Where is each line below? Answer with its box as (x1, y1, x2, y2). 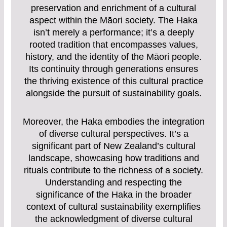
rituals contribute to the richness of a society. (24, 165, 203, 175)
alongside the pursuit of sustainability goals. (25, 88, 202, 99)
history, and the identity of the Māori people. (25, 52, 202, 62)
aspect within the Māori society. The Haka (29, 15, 198, 26)
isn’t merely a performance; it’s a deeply (33, 27, 194, 38)
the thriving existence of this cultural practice (24, 76, 203, 87)
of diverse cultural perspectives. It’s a (39, 128, 188, 139)
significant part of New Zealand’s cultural (31, 140, 196, 151)
